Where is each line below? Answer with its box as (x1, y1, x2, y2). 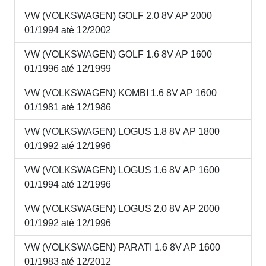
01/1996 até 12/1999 (24, 63, 111, 74)
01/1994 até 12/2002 (24, 24, 111, 35)
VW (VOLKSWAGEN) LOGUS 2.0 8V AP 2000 (24, 203, 220, 214)
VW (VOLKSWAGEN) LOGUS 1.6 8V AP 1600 (24, 164, 220, 175)
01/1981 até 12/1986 (24, 102, 111, 112)
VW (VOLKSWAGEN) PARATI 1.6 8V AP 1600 (24, 242, 220, 252)
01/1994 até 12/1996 (24, 179, 111, 189)
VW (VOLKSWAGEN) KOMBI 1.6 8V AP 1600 (24, 87, 217, 98)
